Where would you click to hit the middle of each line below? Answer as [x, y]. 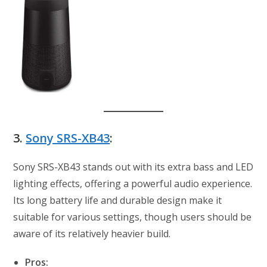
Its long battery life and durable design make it [118, 201]
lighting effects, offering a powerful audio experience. [133, 184]
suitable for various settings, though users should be [133, 217]
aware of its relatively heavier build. [92, 234]
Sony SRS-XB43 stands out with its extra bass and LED [133, 167]
